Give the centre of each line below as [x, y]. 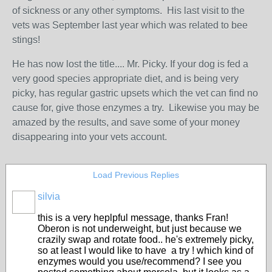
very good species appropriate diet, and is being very [125, 79]
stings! [27, 40]
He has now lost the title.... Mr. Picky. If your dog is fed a [130, 64]
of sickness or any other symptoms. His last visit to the [128, 11]
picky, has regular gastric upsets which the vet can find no [135, 93]
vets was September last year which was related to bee [130, 25]
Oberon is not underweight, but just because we [140, 229]
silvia [49, 196]
